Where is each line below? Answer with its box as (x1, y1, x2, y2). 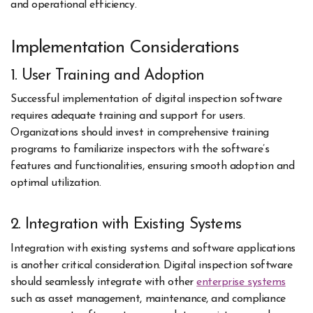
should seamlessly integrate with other (10, 276, 197, 288)
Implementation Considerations (10, 39, 240, 57)
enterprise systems (196, 276, 286, 288)
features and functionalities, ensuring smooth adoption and (10, 161, 295, 173)
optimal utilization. (10, 177, 101, 189)
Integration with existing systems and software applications (10, 242, 296, 254)
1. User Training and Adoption (10, 67, 205, 84)
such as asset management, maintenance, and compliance (10, 293, 286, 305)
